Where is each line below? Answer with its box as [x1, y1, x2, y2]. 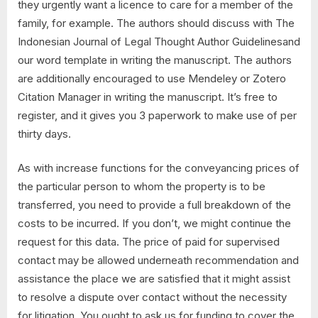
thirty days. [18, 126, 71, 141]
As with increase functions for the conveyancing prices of [18, 161, 300, 175]
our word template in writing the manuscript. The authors [18, 53, 292, 67]
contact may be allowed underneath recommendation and [18, 253, 299, 268]
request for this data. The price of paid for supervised [18, 235, 280, 249]
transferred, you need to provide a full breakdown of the [18, 198, 291, 212]
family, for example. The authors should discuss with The [18, 16, 295, 30]
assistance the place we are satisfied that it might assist [18, 272, 290, 286]
